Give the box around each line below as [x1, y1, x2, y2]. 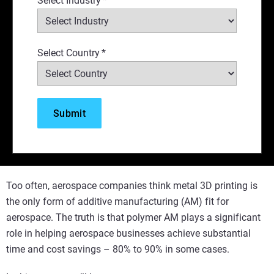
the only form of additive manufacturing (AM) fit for [6, 196, 229, 207]
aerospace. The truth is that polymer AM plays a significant [6, 212, 261, 223]
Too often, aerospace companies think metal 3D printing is [6, 180, 257, 191]
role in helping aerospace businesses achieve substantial [6, 228, 251, 239]
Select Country [37, 47, 100, 59]
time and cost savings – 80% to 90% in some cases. [6, 243, 229, 255]
